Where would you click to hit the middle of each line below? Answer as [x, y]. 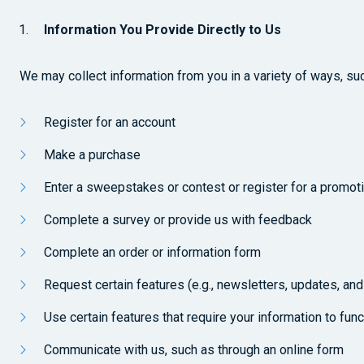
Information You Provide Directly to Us [162, 30]
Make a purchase [92, 155]
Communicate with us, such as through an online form [194, 350]
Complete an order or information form [152, 252]
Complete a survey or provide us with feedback [178, 220]
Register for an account [110, 122]
